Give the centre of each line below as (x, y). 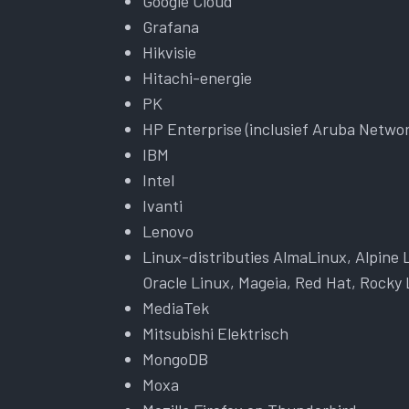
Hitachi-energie (197, 77)
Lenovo (168, 231)
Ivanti (163, 205)
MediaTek (176, 307)
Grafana (171, 26)
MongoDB (175, 358)
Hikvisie (169, 52)
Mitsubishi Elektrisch (215, 333)
